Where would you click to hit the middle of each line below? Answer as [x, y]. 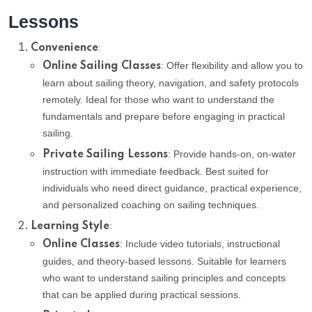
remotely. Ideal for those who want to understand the [158, 99]
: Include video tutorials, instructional [200, 243]
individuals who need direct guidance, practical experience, [172, 188]
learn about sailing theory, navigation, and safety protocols [171, 83]
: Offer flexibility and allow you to [232, 65]
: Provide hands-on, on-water [232, 154]
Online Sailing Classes [102, 66]
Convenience [64, 48]
